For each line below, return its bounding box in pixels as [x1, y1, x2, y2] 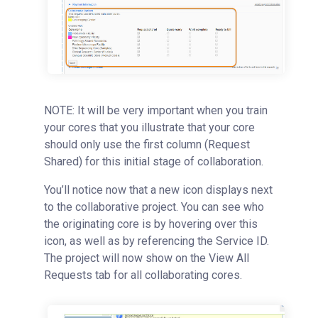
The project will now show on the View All [44, 251, 249, 265]
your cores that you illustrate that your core [44, 121, 255, 135]
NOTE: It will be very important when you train [44, 104, 268, 118]
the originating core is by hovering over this [44, 217, 258, 231]
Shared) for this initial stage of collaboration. [44, 155, 263, 169]
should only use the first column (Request [44, 138, 250, 152]
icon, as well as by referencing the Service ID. [44, 234, 269, 248]
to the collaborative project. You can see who [44, 200, 264, 214]
